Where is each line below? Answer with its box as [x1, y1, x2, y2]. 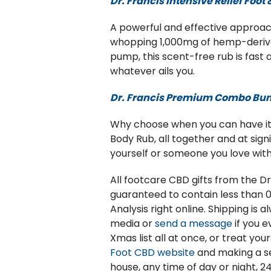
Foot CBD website [110, 246, 195, 260]
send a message [155, 217, 232, 230]
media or [110, 217, 155, 230]
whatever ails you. [110, 64, 197, 78]
